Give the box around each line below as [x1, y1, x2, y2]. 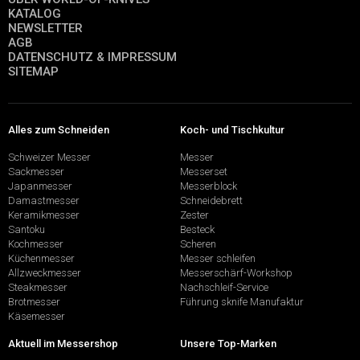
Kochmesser [8, 238, 63, 251]
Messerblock [180, 180, 237, 193]
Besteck [180, 223, 215, 236]
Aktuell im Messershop [8, 337, 118, 350]
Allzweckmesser [8, 267, 81, 280]
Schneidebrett [180, 194, 243, 207]
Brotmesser [8, 296, 60, 309]
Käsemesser [8, 310, 65, 323]
